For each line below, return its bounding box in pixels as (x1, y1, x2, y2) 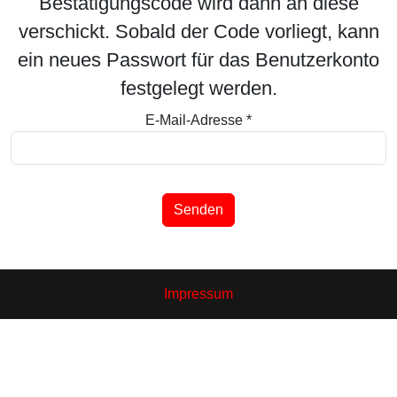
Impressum (164, 286, 233, 301)
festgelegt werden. (120, 77, 277, 99)
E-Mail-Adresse (145, 113, 243, 128)
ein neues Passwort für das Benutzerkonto (18, 49, 379, 71)
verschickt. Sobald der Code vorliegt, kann (18, 20, 379, 43)
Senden (174, 202, 223, 217)
